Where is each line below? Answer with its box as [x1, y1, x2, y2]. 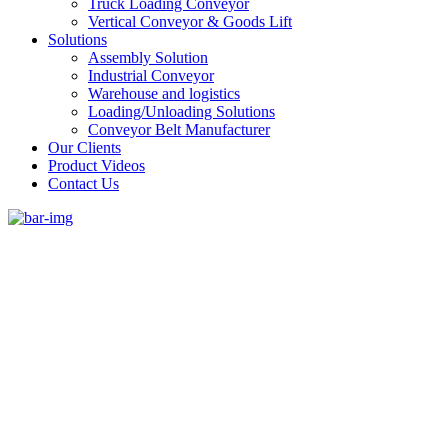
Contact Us [48, 174, 119, 192]
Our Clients [48, 138, 121, 156]
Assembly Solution [88, 48, 208, 66]
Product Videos [48, 156, 145, 174]
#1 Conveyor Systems [8, 402, 298, 439]
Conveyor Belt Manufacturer [88, 120, 270, 138]
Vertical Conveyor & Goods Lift [88, 12, 292, 30]
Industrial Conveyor [88, 66, 214, 84]
